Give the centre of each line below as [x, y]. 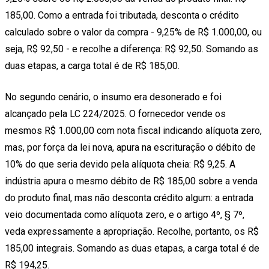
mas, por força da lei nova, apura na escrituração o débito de [130, 148]
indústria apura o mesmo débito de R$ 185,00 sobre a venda [131, 181]
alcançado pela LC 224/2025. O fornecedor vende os [115, 114]
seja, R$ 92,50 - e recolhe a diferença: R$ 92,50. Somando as [131, 49]
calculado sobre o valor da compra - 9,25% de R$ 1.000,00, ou [133, 32]
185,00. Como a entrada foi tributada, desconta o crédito [122, 16]
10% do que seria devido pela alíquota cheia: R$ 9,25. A [120, 165]
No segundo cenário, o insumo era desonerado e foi [113, 97]
